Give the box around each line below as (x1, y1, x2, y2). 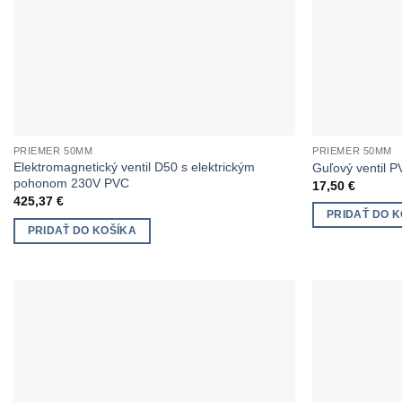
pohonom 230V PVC (13, 175, 129, 190)
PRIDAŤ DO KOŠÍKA (27, 224, 137, 236)
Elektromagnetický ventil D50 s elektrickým (13, 159, 255, 174)
